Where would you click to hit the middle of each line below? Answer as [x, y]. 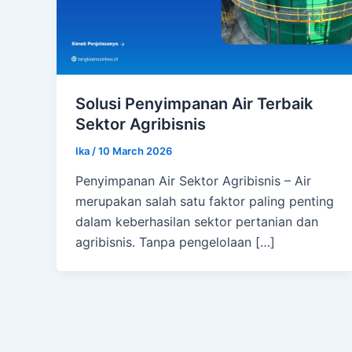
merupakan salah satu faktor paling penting [205, 201]
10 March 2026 [135, 150]
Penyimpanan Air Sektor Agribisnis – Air [193, 180]
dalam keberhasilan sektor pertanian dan [197, 221]
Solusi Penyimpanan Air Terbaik [194, 103]
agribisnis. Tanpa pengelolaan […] [175, 242]
